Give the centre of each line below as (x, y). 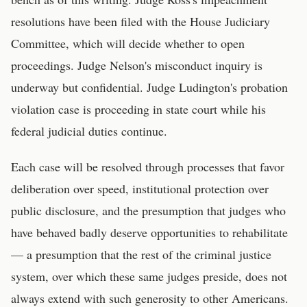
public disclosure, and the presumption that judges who (148, 210)
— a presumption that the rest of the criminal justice (141, 254)
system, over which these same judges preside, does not (149, 276)
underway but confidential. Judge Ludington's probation (149, 87)
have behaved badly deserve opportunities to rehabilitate (149, 232)
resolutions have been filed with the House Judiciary (140, 21)
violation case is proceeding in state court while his (138, 109)
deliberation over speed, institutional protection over (140, 188)
